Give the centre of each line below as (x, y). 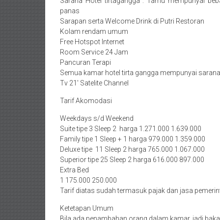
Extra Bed (74, 170)
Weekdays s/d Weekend (97, 119)
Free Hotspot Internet (92, 42)
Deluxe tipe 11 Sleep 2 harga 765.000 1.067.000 (132, 150)
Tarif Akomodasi (86, 101)
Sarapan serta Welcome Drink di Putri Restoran (132, 21)
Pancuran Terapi (85, 63)
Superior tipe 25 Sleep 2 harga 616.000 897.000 (132, 160)
